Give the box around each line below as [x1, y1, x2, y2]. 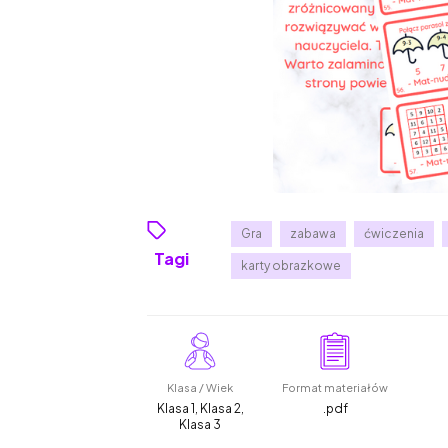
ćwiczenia [364, 226, 425, 242]
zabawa [290, 226, 337, 242]
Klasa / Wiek [167, 381, 234, 395]
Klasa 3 [179, 417, 222, 433]
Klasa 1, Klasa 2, [156, 401, 244, 417]
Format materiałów [282, 381, 389, 395]
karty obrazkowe [241, 258, 342, 274]
